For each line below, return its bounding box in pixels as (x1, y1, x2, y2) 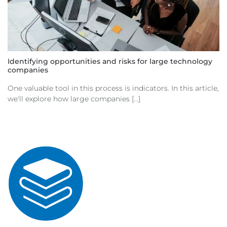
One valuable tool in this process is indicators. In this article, (8, 84, 219, 93)
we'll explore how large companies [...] (8, 95, 140, 103)
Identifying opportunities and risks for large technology (8, 57, 212, 66)
